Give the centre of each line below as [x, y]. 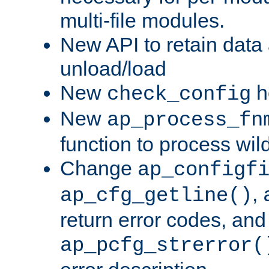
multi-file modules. [142, 21]
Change [99, 168]
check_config [179, 95]
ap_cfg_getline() [156, 196]
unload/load [113, 69]
